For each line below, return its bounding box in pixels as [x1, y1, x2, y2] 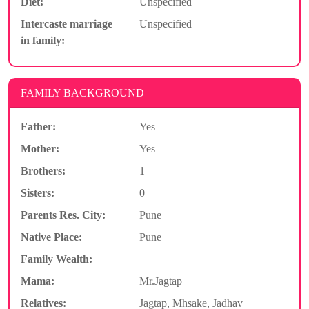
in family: [21, 34, 65, 46]
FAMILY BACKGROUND [21, 86, 144, 99]
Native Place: [21, 230, 82, 243]
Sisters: [21, 186, 54, 199]
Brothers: [21, 164, 66, 177]
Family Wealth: [21, 252, 92, 265]
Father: [21, 120, 56, 132]
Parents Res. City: [21, 208, 106, 221]
